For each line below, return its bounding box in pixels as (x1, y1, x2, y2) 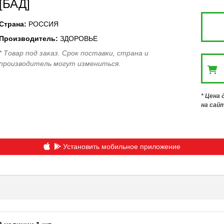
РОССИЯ (28, 20, 58, 28)
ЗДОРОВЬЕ (59, 34, 97, 42)
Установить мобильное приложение (62, 142, 180, 150)
